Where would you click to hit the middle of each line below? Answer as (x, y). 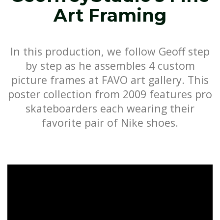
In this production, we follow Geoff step (110, 51)
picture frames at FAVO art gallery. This (110, 80)
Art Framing (110, 15)
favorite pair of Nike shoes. (110, 122)
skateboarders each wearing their (110, 108)
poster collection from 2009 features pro (110, 94)
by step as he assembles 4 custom (110, 65)
